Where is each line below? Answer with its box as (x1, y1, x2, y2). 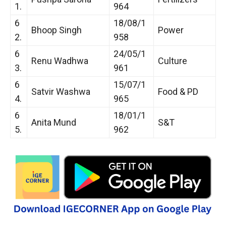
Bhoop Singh (31, 24, 82, 35)
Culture (158, 55, 187, 66)
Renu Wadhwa (31, 55, 88, 66)
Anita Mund (31, 117, 76, 128)
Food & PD (158, 86, 198, 97)
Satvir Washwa (31, 86, 90, 97)
